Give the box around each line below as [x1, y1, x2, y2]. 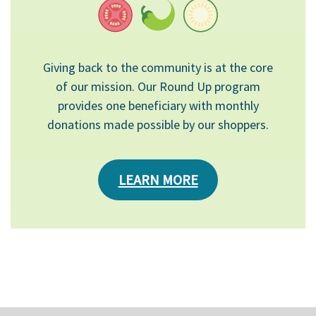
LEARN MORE [118, 170, 198, 189]
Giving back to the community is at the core [43, 59, 273, 76]
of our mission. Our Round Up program [56, 78, 260, 95]
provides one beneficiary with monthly [57, 97, 259, 114]
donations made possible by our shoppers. [47, 116, 269, 133]
